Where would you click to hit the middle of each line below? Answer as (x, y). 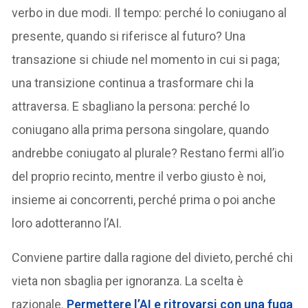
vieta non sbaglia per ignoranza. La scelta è (128, 280)
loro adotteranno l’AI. (67, 223)
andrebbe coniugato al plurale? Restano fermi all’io (148, 153)
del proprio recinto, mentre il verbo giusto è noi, (139, 176)
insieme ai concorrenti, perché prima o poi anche (144, 199)
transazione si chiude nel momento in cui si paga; (146, 59)
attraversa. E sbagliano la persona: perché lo (131, 106)
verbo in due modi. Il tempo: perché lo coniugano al (150, 12)
